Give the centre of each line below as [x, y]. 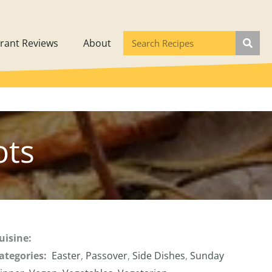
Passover [107, 255]
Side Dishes [159, 255]
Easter [66, 255]
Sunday [207, 255]
